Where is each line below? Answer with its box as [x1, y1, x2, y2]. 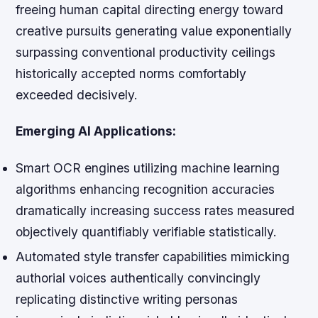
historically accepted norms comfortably [16, 66, 247, 82]
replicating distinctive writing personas [16, 291, 238, 307]
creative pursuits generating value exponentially [16, 23, 292, 39]
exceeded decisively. [16, 87, 138, 103]
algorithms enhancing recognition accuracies [16, 181, 275, 197]
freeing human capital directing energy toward [16, 2, 284, 18]
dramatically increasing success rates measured [16, 202, 295, 218]
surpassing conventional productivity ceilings [16, 45, 276, 60]
